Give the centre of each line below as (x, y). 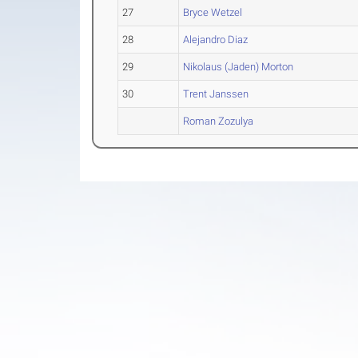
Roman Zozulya (219, 121)
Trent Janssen (216, 94)
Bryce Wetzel (213, 12)
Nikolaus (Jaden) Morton (239, 67)
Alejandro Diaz (216, 40)
